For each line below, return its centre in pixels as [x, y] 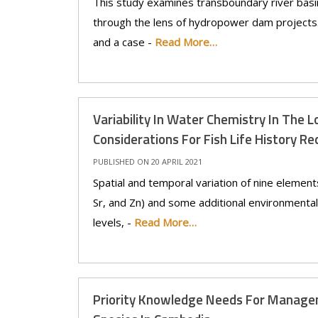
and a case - [124, 42]
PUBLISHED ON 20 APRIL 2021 [147, 161]
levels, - [113, 222]
